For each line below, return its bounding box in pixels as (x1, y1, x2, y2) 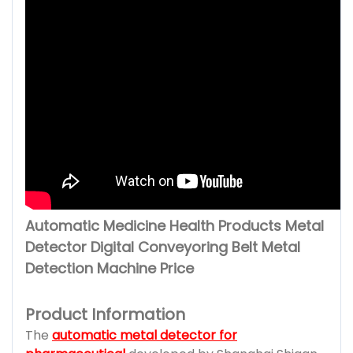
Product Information (25, 303, 185, 325)
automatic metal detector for (52, 325, 237, 344)
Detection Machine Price (25, 258, 194, 278)
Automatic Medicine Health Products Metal (25, 215, 324, 236)
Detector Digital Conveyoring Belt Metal (25, 236, 300, 257)
